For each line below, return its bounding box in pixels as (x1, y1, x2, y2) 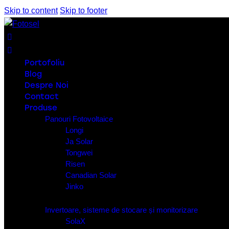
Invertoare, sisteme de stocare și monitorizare (45, 205, 198, 214)
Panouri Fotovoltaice (45, 114, 113, 123)
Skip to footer (60, 6, 107, 15)
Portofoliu (25, 58, 64, 67)
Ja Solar (65, 137, 93, 146)
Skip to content (4, 6, 58, 15)
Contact (25, 92, 59, 101)
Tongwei (65, 148, 93, 157)
